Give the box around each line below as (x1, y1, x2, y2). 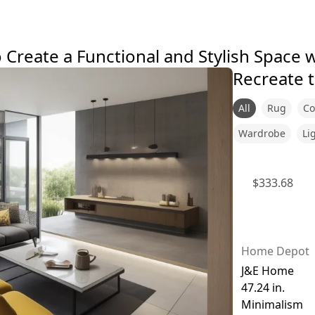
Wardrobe (238, 127, 285, 140)
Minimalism (240, 297, 303, 313)
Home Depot (240, 243, 309, 259)
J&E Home (240, 263, 294, 279)
